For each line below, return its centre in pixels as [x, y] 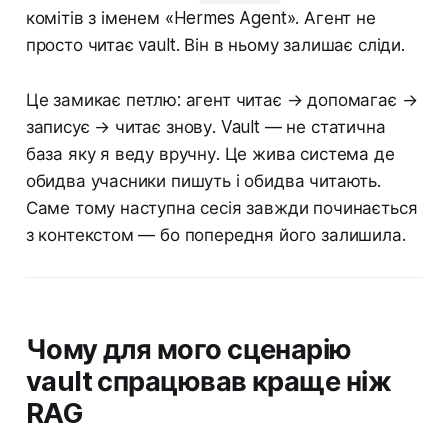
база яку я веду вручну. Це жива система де [210, 154]
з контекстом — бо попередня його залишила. [215, 235]
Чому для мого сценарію [188, 350]
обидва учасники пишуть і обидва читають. [203, 181]
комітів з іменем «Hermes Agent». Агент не [200, 18]
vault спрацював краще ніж [208, 382]
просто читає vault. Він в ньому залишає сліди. [215, 45]
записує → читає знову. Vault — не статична [205, 127]
